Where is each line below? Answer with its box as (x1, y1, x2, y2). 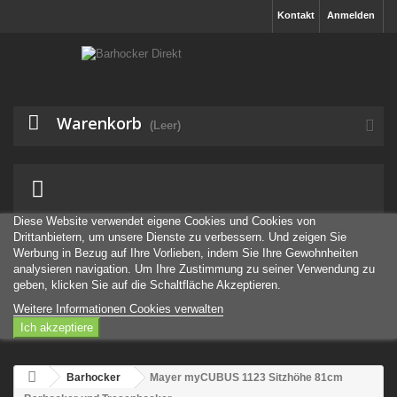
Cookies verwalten (129, 302, 223, 315)
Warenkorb (57, 113, 142, 134)
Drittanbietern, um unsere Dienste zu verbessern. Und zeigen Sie (13, 230, 346, 244)
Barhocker (66, 371, 121, 384)
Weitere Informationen (13, 302, 129, 315)
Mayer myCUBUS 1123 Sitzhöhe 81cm (150, 371, 343, 384)
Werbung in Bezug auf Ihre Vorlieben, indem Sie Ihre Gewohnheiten (13, 246, 358, 260)
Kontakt (277, 10, 315, 20)
